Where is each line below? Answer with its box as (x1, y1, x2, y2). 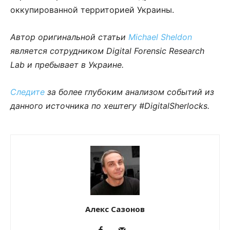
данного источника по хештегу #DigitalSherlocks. (10, 101, 209, 111)
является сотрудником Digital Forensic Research (10, 46, 204, 56)
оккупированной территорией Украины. (10, 5, 174, 15)
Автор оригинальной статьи (10, 32, 128, 43)
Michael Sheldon (128, 32, 192, 43)
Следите (10, 87, 45, 98)
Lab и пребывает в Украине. (10, 60, 124, 70)
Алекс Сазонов (85, 204, 145, 215)
